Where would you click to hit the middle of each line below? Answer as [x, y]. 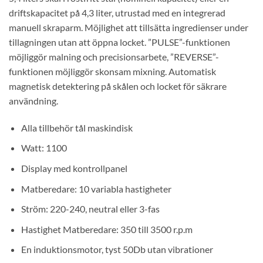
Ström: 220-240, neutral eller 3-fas [90, 209]
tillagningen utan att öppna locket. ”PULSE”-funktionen [119, 42]
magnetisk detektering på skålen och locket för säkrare [118, 86]
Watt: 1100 [44, 148]
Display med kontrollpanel [74, 168]
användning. [33, 101]
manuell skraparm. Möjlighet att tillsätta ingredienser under [129, 28]
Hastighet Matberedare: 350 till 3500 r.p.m [107, 229]
